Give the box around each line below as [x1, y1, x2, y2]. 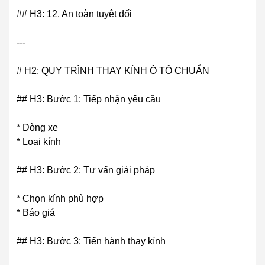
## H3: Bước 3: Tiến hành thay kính [17, 236, 166, 247]
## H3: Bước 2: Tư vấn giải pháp [17, 165, 155, 176]
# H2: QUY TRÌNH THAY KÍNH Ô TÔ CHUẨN [17, 66, 209, 76]
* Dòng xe [17, 122, 58, 133]
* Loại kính [17, 137, 61, 147]
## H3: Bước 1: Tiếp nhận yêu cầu [17, 94, 161, 105]
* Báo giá [17, 208, 55, 218]
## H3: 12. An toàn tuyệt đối [17, 9, 132, 20]
